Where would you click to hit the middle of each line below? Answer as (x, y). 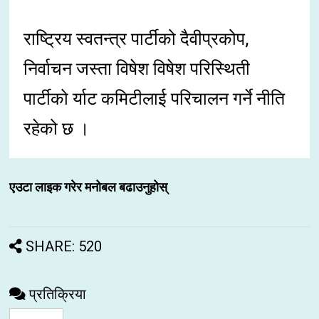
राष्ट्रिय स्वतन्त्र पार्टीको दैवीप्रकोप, (136, 38)
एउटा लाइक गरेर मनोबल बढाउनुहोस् (89, 187)
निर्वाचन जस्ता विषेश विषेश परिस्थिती (137, 68)
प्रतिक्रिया (58, 294)
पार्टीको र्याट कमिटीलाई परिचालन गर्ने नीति (155, 98)
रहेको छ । (57, 128)
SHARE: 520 (64, 246)
